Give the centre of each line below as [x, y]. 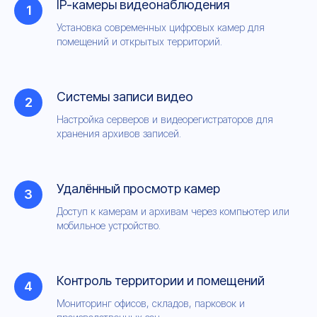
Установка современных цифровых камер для [161, 27]
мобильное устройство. [109, 225]
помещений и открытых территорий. [139, 41]
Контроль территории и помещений [161, 281]
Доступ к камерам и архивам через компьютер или [173, 211]
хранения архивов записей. [119, 133]
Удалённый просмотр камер [138, 189]
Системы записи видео [125, 97]
